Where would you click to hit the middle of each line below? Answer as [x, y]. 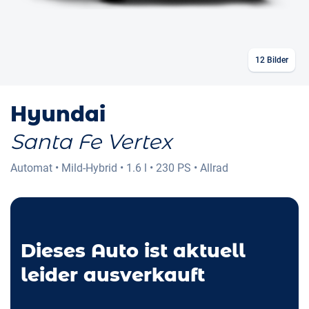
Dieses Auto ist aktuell [133, 251]
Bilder [277, 60]
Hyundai [58, 114]
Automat [31, 168]
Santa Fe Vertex [91, 142]
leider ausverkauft [113, 275]
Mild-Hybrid [89, 168]
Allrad [214, 168]
